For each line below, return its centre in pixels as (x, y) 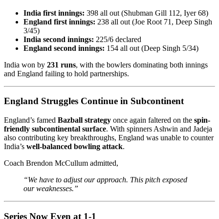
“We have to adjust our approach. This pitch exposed (105, 180)
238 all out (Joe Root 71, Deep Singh (154, 22)
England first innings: (59, 22)
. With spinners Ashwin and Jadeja (159, 129)
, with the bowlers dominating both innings (142, 65)
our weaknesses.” (51, 188)
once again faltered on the (153, 120)
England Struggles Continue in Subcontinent (94, 101)
